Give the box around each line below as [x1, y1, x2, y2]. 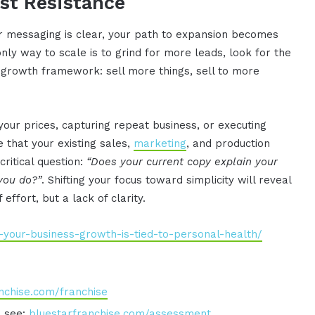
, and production [186, 137, 271, 150]
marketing [134, 137, 187, 150]
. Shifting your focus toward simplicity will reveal [41, 174, 292, 187]
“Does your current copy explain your [86, 155, 278, 169]
